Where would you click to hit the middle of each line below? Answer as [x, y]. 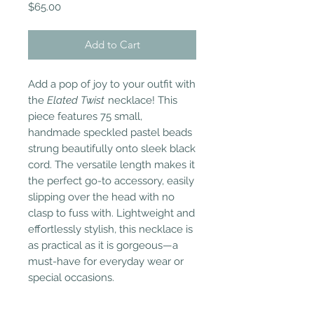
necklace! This [141, 101]
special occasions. [71, 278]
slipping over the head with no [101, 197]
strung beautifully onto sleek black [112, 149]
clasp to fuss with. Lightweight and [111, 213]
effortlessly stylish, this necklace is [110, 230]
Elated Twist [76, 101]
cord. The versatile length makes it [111, 165]
